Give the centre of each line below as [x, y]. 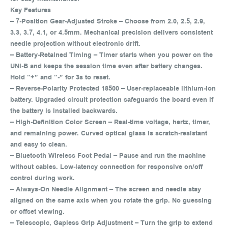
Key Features [33, 10]
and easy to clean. [41, 145]
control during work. [45, 178]
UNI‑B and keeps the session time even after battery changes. [106, 66]
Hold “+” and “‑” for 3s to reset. [62, 77]
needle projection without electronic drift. [77, 44]
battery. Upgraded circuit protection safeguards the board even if [112, 100]
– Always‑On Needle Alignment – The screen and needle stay [106, 189]
